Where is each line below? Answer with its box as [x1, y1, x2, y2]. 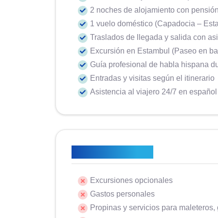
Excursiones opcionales [90, 176, 173, 184]
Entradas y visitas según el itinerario [90, 74, 215, 82]
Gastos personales [90, 190, 155, 198]
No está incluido [72, 145, 153, 159]
